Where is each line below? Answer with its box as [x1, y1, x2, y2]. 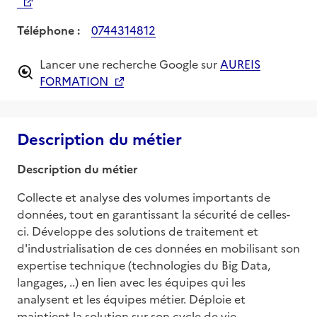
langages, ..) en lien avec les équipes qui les [17, 273, 246, 289]
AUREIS [220, 55, 260, 71]
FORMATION [40, 72, 108, 88]
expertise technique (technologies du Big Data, [17, 256, 270, 272]
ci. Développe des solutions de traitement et [17, 222, 258, 238]
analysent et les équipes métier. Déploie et [17, 290, 246, 306]
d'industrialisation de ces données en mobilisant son [17, 239, 300, 255]
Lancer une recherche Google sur [40, 55, 217, 71]
